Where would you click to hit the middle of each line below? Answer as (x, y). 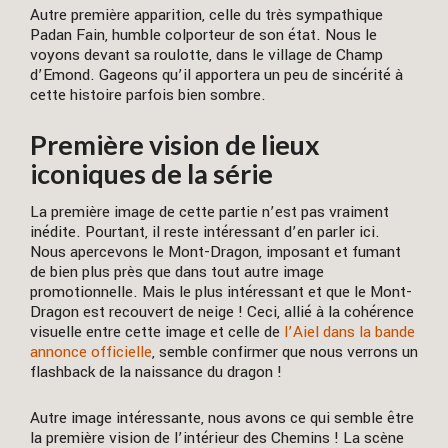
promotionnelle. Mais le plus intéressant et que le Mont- (221, 292)
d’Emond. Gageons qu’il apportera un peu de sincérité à (216, 74)
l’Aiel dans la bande (347, 332)
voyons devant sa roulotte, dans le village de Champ (206, 54)
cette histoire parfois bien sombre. (148, 94)
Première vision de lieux (175, 145)
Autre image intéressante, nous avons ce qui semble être (222, 417)
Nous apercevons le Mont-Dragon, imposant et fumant (215, 252)
